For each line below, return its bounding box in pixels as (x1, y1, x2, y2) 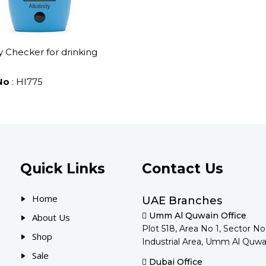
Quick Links (20, 160, 105, 177)
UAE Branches (142, 194, 222, 207)
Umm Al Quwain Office (149, 210, 246, 221)
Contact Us (142, 160, 223, 177)
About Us (32, 211, 70, 223)
